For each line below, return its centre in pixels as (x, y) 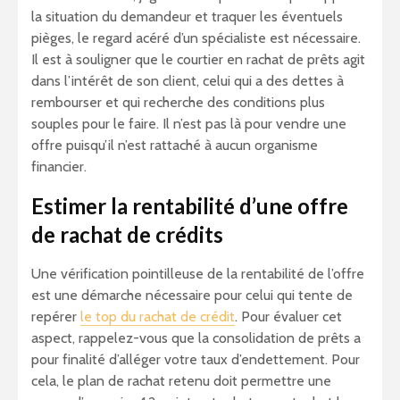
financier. (59, 167)
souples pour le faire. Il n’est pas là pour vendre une (189, 124)
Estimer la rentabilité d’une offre (190, 206)
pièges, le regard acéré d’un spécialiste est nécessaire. (196, 38)
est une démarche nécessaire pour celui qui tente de (192, 296)
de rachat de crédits (127, 235)
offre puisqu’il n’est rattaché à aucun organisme (175, 146)
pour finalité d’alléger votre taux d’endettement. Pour (196, 360)
